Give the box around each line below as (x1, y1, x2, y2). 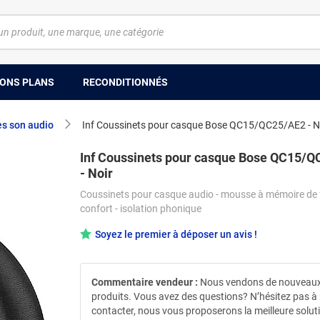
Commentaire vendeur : (91, 276, 198, 288)
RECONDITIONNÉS (83, 76, 168, 88)
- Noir (80, 166, 113, 181)
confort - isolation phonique (80, 203, 201, 214)
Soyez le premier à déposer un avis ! (95, 229, 257, 240)
